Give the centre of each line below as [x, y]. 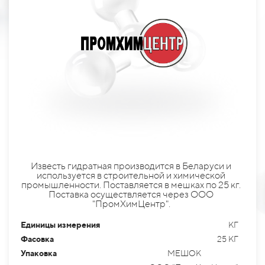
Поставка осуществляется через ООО [131, 195]
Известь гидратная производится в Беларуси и [131, 166]
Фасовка [37, 239]
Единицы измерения [60, 225]
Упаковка [39, 253]
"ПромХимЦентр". [131, 204]
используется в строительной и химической [131, 176]
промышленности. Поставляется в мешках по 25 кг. [131, 185]
